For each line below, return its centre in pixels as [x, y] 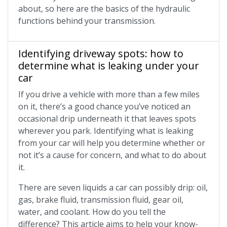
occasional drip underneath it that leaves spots [107, 119]
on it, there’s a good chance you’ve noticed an [104, 107]
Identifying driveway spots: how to [101, 54]
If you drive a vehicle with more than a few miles [109, 94]
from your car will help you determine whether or [112, 143]
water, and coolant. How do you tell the [92, 212]
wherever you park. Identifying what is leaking [106, 131]
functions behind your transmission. [87, 21]
